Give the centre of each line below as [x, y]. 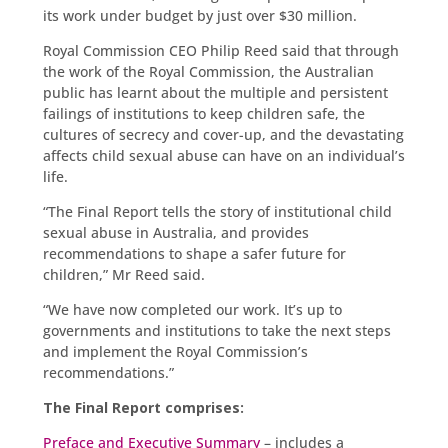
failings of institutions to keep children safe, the [203, 113]
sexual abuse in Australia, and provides [175, 232]
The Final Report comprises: [143, 407]
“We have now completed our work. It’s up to [192, 309]
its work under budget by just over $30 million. [199, 15]
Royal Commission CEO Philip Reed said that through [220, 50]
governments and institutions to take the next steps [216, 330]
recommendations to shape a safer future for [194, 253]
